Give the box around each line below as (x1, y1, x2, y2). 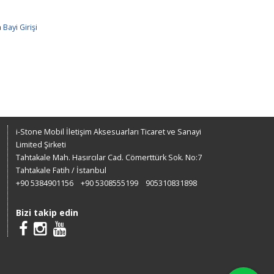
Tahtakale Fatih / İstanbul (15, 165, 106, 176)
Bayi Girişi (2, 21, 37, 32)
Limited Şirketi (15, 139, 66, 150)
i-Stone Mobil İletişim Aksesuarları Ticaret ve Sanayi (15, 127, 201, 138)
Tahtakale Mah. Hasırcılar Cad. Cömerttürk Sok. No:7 (15, 152, 202, 163)
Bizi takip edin (15, 206, 78, 218)
